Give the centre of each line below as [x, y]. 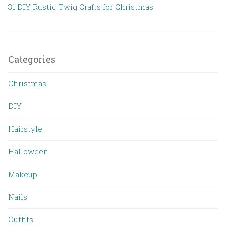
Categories [32, 59]
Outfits [21, 219]
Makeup [23, 174]
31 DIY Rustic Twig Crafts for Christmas [81, 6]
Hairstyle [25, 128]
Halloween [28, 151]
